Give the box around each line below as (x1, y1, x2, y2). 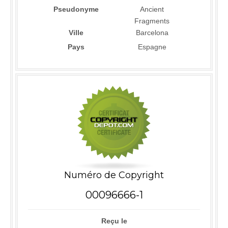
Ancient (140, 5, 164, 13)
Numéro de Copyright (64, 169, 164, 181)
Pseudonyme (53, 5, 99, 13)
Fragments (134, 17, 169, 25)
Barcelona (135, 28, 168, 37)
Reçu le (101, 217, 127, 225)
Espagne (137, 43, 166, 51)
